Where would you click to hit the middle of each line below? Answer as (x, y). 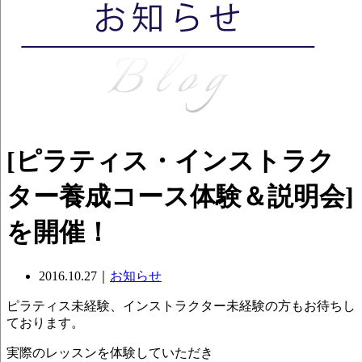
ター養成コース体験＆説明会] (180, 197)
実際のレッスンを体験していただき (110, 352)
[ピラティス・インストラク (170, 161)
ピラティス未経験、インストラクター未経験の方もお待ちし (181, 305)
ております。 (45, 322)
